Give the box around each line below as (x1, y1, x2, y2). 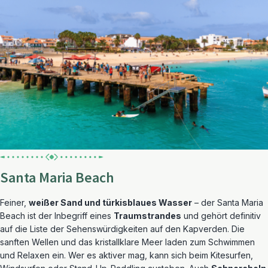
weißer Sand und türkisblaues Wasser (29, 197, 192, 208)
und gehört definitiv (181, 211, 261, 221)
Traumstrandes (114, 211, 181, 221)
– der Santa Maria (192, 197, 263, 208)
